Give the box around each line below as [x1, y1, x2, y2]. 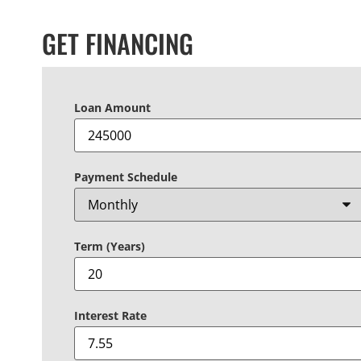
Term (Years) [74, 238, 145, 254]
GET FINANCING [42, 24, 193, 63]
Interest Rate [74, 307, 147, 323]
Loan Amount [74, 99, 151, 115]
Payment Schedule [74, 168, 177, 185]
